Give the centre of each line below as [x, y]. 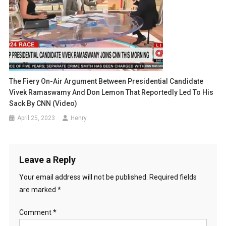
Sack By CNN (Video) [43, 104]
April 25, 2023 [36, 118]
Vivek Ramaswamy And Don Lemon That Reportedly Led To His [111, 93]
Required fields [173, 177]
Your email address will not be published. [83, 177]
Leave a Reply [47, 160]
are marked [38, 190]
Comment [36, 213]
